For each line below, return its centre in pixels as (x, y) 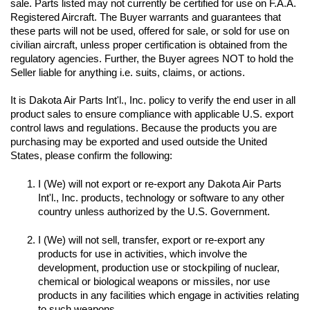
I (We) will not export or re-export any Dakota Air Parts (160, 184)
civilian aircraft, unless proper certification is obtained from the (149, 45)
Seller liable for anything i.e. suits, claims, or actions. (128, 72)
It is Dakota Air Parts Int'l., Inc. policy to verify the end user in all (153, 100)
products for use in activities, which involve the (143, 254)
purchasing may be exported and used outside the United (139, 142)
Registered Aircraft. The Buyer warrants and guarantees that (146, 17)
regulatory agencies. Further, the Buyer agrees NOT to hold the (152, 58)
